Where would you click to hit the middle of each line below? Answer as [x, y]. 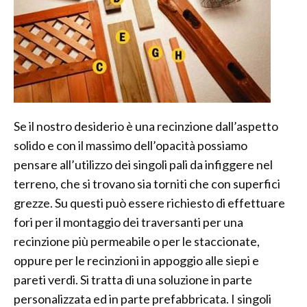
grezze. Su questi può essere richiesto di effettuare [149, 203]
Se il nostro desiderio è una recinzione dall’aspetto [146, 126]
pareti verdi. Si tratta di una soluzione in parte [133, 280]
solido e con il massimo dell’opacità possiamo [131, 146]
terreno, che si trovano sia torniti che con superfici [147, 184]
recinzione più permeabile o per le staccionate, [137, 242]
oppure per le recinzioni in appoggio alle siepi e [136, 261]
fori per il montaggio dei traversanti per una [128, 222]
